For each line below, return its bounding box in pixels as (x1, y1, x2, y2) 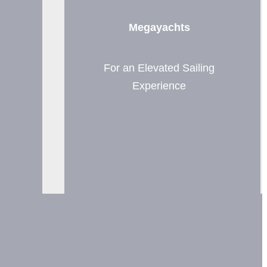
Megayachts (128, 21, 190, 33)
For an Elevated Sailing (104, 61, 215, 74)
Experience (132, 79, 187, 92)
